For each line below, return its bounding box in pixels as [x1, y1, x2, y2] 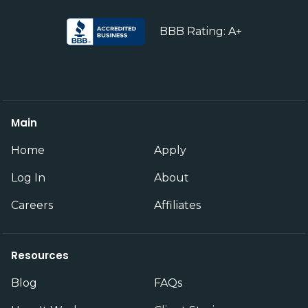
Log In [11, 170, 45, 184]
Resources [11, 247, 69, 263]
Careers [11, 198, 53, 212]
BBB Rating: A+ [159, 24, 242, 38]
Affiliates [154, 198, 201, 212]
